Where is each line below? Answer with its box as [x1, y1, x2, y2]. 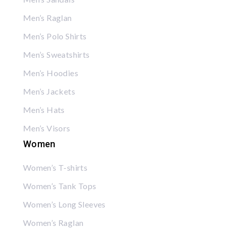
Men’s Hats [22, 104, 65, 114]
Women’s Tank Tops [22, 180, 97, 191]
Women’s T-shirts [22, 162, 88, 172]
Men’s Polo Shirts [22, 31, 87, 41]
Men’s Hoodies [22, 67, 78, 78]
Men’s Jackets [22, 86, 75, 96]
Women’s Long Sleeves [22, 199, 106, 209]
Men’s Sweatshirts [22, 49, 90, 59]
